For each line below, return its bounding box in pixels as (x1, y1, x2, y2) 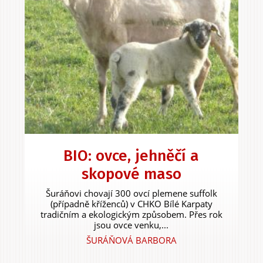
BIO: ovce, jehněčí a (63, 147, 200, 166)
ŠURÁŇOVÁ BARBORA (86, 234, 177, 247)
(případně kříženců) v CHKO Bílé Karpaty (50, 198, 213, 210)
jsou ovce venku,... (94, 219, 169, 231)
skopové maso (81, 165, 181, 184)
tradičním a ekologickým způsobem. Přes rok (40, 208, 222, 221)
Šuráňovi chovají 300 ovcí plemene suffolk (45, 187, 217, 200)
